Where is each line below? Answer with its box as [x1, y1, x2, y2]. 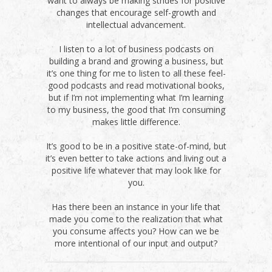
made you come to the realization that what [49, 213, 223, 225]
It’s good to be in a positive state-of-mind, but [46, 140, 226, 152]
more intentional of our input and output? [55, 237, 217, 250]
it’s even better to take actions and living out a [46, 152, 226, 165]
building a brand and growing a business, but [49, 55, 223, 67]
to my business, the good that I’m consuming [47, 104, 225, 116]
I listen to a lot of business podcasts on [58, 43, 214, 55]
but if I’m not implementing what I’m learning [49, 92, 223, 104]
